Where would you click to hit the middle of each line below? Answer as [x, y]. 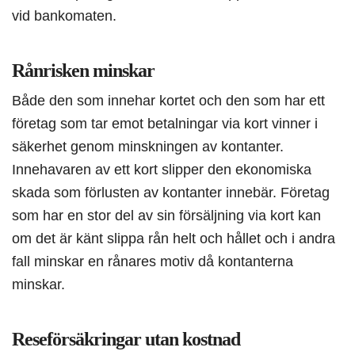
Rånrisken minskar [83, 71]
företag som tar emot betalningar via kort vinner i [165, 124]
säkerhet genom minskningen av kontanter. [148, 147]
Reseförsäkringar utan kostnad [126, 340]
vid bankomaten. [64, 16]
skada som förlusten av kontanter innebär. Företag [171, 193]
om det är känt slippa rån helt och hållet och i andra [174, 239]
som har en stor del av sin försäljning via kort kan [166, 216]
